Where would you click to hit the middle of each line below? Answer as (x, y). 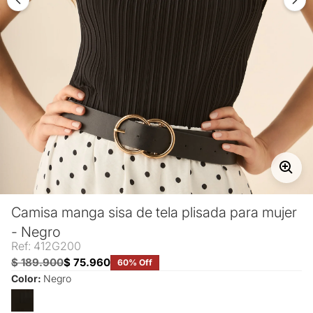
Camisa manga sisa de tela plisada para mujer (154, 212)
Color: (27, 278)
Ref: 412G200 (46, 246)
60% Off (135, 262)
